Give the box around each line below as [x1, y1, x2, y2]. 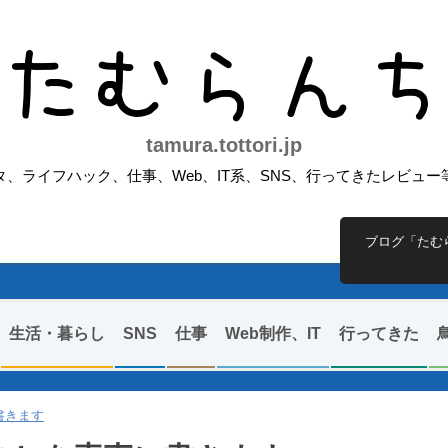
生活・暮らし [8, 325, 105, 342]
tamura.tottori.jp [146, 134, 302, 156]
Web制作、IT [224, 325, 321, 342]
